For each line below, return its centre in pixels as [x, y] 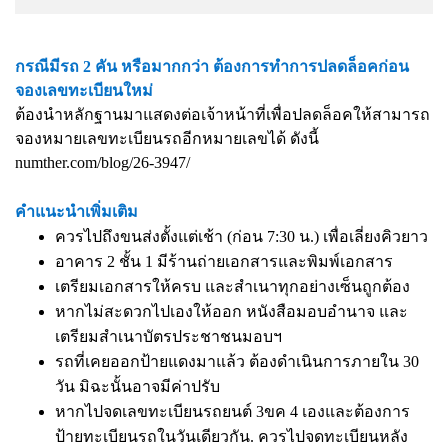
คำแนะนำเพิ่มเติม [76, 211]
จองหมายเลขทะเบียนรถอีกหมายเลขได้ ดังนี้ [167, 138]
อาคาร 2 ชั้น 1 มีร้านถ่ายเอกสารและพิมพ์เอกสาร [224, 261]
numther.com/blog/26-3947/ [102, 162]
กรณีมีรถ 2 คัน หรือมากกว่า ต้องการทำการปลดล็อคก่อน [212, 66]
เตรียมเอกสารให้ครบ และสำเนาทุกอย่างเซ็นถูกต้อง [232, 286]
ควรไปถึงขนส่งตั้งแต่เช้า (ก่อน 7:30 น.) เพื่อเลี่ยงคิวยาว [241, 236]
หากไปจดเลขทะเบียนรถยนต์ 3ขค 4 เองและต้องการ [232, 411]
